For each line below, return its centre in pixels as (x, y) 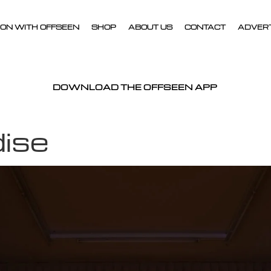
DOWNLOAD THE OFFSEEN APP (135, 87)
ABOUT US (151, 27)
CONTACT (205, 27)
